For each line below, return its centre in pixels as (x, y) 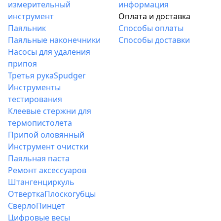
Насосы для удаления (49, 52)
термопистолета (40, 123)
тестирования (35, 99)
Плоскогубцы (70, 194)
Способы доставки (154, 40)
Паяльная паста (39, 158)
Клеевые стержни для (50, 111)
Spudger (70, 75)
